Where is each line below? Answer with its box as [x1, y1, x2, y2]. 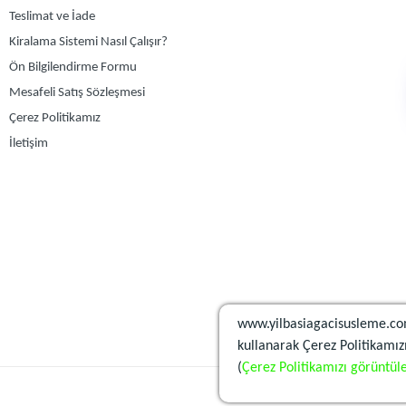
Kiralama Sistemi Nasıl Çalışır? [9, 35, 168, 49]
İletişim [9, 137, 48, 150]
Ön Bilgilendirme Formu [9, 61, 137, 74]
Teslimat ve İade [9, 10, 95, 24]
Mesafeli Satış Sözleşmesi [9, 86, 145, 100]
